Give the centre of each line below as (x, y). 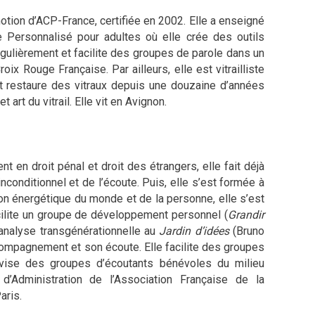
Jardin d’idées (196, 231)
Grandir (246, 214)
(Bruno (249, 231)
